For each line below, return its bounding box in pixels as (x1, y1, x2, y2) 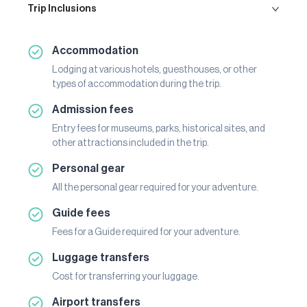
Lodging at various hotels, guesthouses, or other (52, 64, 257, 75)
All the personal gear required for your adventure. (52, 182, 258, 193)
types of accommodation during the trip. (52, 79, 221, 89)
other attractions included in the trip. (52, 138, 209, 148)
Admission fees (52, 103, 134, 115)
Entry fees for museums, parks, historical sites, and (52, 123, 265, 134)
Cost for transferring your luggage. (52, 271, 199, 282)
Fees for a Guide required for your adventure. (52, 227, 241, 237)
